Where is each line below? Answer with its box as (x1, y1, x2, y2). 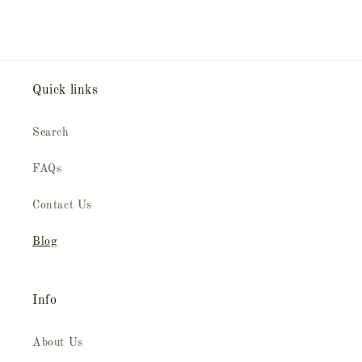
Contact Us (32, 200, 92, 211)
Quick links (32, 84, 99, 97)
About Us (32, 337, 83, 348)
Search (32, 127, 69, 138)
